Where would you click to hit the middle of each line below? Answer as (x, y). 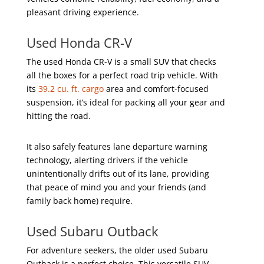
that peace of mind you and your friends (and (116, 187)
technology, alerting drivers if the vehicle (107, 160)
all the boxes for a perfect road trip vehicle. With (122, 75)
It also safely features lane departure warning (117, 146)
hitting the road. (58, 115)
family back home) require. (79, 200)
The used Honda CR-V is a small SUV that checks (121, 61)
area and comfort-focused (156, 88)
